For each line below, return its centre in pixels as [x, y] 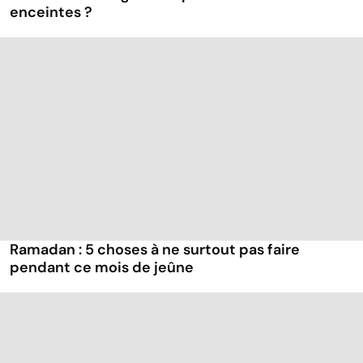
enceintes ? [51, 13]
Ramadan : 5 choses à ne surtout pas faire [155, 250]
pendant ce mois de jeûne [102, 268]
